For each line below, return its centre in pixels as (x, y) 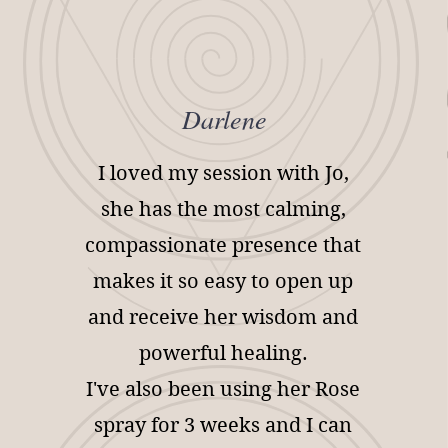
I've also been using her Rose (223, 389)
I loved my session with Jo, (223, 173)
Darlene (225, 118)
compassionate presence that (223, 245)
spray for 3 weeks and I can (223, 425)
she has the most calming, (223, 209)
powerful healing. (223, 353)
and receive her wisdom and (223, 317)
